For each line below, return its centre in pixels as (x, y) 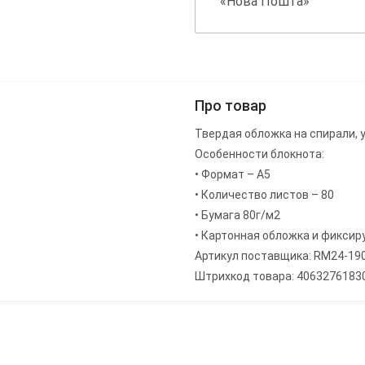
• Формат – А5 (233, 175)
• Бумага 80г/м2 (237, 215)
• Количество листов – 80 (264, 195)
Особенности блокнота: (259, 154)
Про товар (231, 106)
